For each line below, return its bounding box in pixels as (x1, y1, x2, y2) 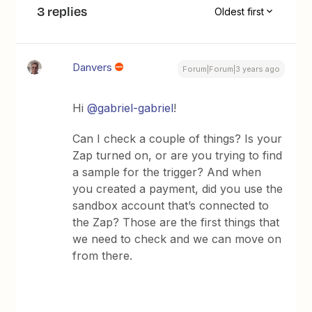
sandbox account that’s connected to (72, 198, 270, 212)
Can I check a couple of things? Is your (72, 132, 283, 146)
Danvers (72, 61, 113, 74)
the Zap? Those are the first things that (72, 215, 280, 229)
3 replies (37, 2, 88, 20)
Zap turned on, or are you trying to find (72, 148, 283, 162)
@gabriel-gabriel (87, 101, 174, 115)
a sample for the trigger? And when (72, 165, 262, 179)
